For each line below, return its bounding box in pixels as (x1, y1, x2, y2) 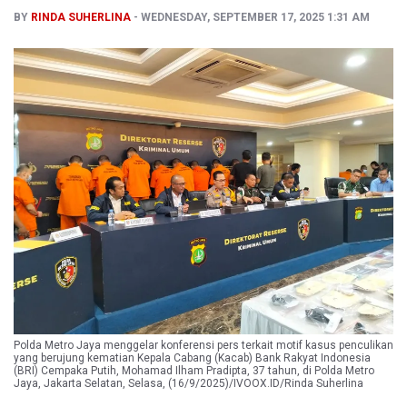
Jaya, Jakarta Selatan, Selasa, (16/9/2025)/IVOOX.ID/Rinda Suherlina (14, 376, 363, 390)
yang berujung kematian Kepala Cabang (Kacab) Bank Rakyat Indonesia (14, 351, 371, 364)
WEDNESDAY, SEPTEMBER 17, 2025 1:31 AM (141, 11, 370, 25)
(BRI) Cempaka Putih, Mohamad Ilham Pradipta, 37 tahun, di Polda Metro (14, 363, 374, 377)
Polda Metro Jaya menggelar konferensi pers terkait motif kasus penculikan (14, 338, 393, 352)
